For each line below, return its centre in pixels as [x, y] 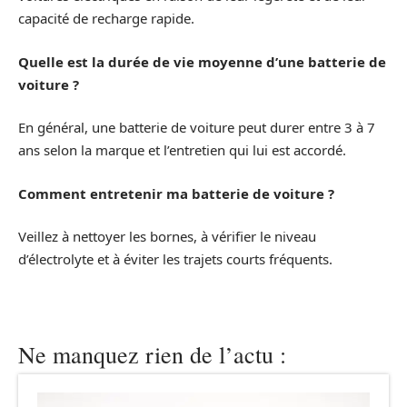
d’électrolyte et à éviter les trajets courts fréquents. [175, 259]
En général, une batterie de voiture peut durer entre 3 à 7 [197, 128]
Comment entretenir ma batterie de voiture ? [176, 193]
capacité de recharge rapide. [106, 19]
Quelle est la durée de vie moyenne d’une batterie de [202, 61]
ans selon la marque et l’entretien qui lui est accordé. [182, 150]
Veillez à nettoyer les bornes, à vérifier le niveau [167, 237]
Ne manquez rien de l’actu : [152, 355]
